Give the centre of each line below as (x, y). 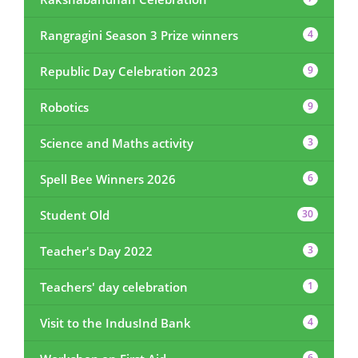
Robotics (64, 107)
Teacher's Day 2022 (96, 251)
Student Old (75, 215)
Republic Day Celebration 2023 (129, 72)
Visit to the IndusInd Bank (115, 323)
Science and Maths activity (117, 143)
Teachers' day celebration (114, 287)
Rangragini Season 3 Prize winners (139, 36)
